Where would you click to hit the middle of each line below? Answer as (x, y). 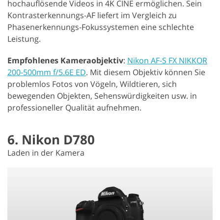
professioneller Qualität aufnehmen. (74, 107)
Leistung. (24, 39)
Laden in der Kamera (46, 152)
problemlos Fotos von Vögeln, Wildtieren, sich (92, 84)
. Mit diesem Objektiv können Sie (146, 72)
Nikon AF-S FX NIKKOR (167, 60)
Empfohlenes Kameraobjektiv (65, 60)
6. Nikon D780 (51, 139)
